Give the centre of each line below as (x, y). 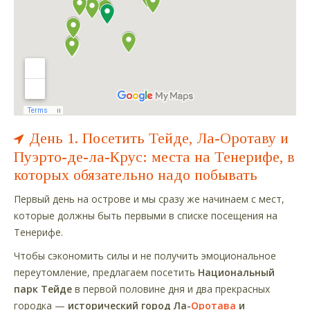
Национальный (236, 272)
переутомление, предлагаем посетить (106, 272)
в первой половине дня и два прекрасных (171, 289)
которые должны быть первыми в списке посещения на (146, 215)
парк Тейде (43, 289)
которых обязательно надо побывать (136, 174)
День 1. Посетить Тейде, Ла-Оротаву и (159, 138)
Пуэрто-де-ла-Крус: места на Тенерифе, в (154, 156)
